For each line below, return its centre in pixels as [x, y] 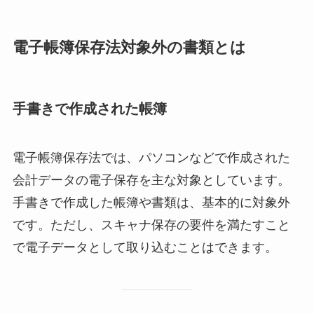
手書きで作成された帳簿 [89, 109]
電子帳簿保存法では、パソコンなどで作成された [151, 157]
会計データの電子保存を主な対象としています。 [151, 180]
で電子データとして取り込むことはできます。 [145, 247]
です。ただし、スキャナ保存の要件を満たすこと [151, 225]
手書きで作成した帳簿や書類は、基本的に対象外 [151, 202]
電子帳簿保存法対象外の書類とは [129, 48]
